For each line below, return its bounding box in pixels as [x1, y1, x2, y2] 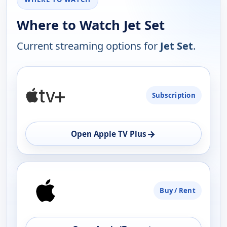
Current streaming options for [17, 39, 160, 53]
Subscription [152, 91, 196, 100]
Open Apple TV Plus [70, 129, 146, 139]
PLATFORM [23, 74, 63, 84]
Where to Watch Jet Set [17, 16, 165, 34]
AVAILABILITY [23, 100, 74, 110]
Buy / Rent [160, 186, 196, 196]
